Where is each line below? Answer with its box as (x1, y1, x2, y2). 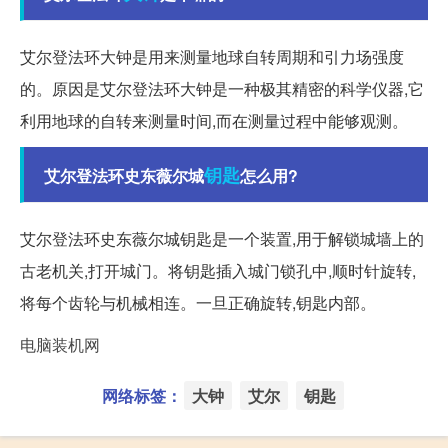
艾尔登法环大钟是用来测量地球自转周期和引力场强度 (20, 45, 404, 69)
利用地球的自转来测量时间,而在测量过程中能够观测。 (20, 109, 408, 133)
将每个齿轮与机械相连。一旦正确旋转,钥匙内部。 (20, 291, 376, 315)
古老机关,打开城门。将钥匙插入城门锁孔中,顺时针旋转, (20, 259, 416, 283)
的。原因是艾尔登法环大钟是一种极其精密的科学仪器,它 (20, 77, 424, 101)
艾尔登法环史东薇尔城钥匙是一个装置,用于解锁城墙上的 (20, 227, 424, 251)
